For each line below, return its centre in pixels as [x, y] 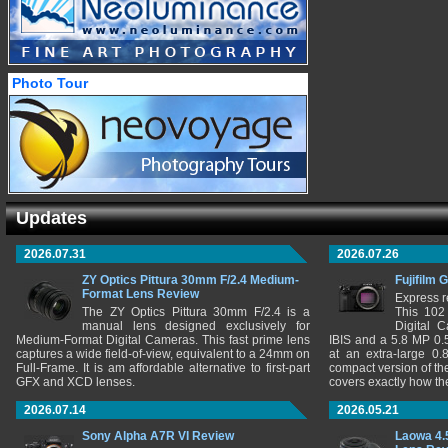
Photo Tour [50, 83]
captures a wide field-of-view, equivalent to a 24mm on [163, 354]
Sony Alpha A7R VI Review [158, 436]
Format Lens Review [140, 294]
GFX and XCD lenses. [75, 382]
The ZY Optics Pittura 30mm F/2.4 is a [196, 312]
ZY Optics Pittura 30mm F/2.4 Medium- [190, 280]
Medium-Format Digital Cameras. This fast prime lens [163, 340]
